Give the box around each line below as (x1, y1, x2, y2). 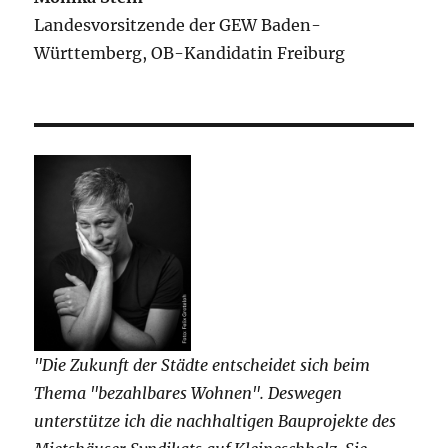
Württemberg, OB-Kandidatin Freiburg (34, 43, 346, 64)
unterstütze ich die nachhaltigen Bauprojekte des (34, 411, 397, 432)
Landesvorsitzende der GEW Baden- (34, 15, 322, 36)
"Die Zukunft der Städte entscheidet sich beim (34, 355, 371, 376)
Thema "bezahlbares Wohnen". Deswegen (34, 383, 343, 404)
